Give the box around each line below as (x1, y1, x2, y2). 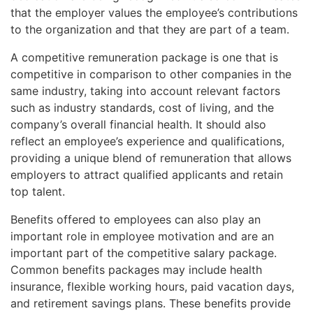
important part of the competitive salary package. (10, 245, 277, 260)
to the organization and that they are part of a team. (10, 22, 289, 36)
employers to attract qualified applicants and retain (10, 167, 283, 182)
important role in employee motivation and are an (10, 228, 274, 243)
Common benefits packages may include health (10, 262, 262, 277)
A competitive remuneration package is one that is (10, 50, 278, 64)
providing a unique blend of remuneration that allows (10, 150, 291, 165)
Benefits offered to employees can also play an (10, 212, 261, 226)
